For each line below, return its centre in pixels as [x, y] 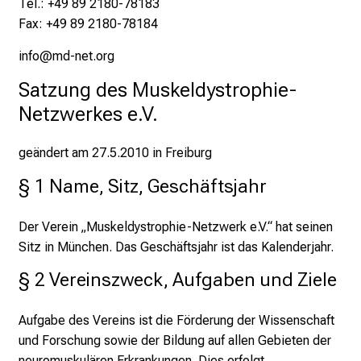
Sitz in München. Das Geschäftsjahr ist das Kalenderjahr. [176, 247]
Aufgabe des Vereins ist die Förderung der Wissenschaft [176, 321]
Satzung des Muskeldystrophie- [158, 90]
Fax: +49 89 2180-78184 [88, 24]
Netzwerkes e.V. [91, 114]
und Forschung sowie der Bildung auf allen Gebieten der [175, 341]
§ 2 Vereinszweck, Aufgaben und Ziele [178, 280]
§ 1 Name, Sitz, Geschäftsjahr [143, 186]
